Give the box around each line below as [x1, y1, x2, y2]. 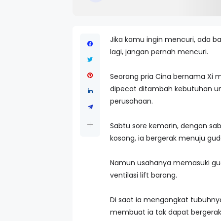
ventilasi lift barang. [110, 170, 177, 180]
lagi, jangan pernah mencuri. [110, 47, 208, 57]
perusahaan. [110, 96, 153, 106]
